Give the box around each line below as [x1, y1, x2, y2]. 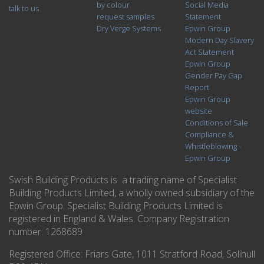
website [184, 105, 212, 116]
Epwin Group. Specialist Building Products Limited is [9, 199, 223, 212]
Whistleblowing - [184, 140, 241, 151]
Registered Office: [9, 247, 85, 260]
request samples [97, 11, 155, 22]
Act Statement [184, 46, 234, 57]
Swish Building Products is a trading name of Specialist [9, 173, 237, 186]
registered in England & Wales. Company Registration [9, 212, 229, 225]
